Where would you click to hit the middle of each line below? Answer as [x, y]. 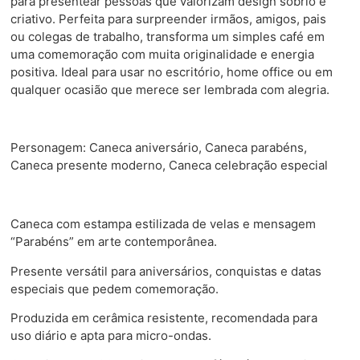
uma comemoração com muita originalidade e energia [162, 54]
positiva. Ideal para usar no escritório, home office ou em [172, 72]
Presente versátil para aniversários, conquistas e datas [166, 271]
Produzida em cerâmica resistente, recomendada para [164, 317]
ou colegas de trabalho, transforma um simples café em [168, 36]
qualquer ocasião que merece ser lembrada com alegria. [170, 89]
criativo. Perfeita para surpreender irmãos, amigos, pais [168, 18]
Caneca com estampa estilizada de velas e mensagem [163, 224]
